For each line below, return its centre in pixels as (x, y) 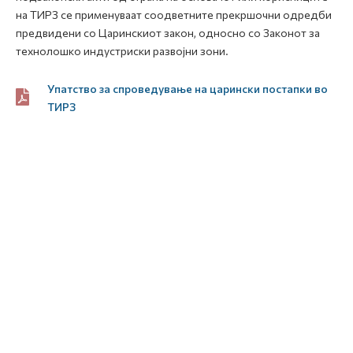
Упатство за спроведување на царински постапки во (188, 89)
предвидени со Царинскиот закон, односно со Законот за (168, 33)
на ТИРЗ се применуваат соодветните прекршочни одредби (174, 15)
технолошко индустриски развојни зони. (122, 51)
